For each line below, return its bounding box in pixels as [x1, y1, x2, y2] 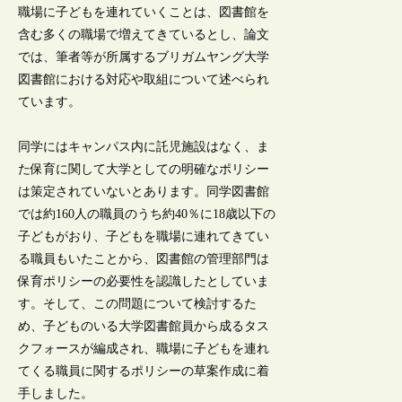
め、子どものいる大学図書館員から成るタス [18, 319, 270, 334]
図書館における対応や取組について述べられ [18, 72, 270, 86]
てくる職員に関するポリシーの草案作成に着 [18, 364, 270, 379]
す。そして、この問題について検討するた [18, 297, 258, 311]
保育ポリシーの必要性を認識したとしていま [18, 275, 270, 289]
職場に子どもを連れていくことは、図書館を [18, 4, 270, 19]
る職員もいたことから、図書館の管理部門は [18, 252, 270, 267]
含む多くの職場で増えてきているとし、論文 [18, 27, 270, 41]
